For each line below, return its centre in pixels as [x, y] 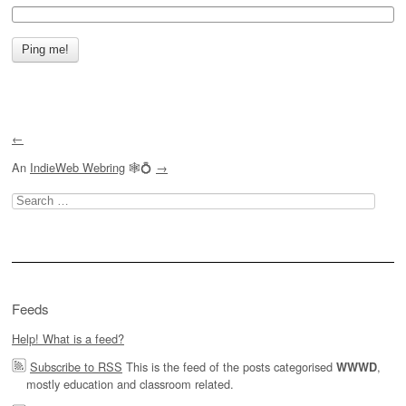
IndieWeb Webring [77, 168]
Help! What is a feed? [68, 338]
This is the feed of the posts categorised [229, 367]
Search [29, 198]
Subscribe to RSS [76, 367]
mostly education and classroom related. [130, 384]
